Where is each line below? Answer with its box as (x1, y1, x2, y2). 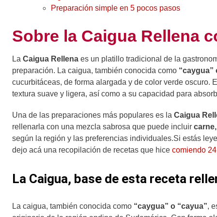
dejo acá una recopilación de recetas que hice (12, 145, 172, 154)
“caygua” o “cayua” (132, 201, 207, 210)
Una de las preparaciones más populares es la (12, 110, 174, 119)
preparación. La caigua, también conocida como (12, 66, 179, 75)
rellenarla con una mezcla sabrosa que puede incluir (12, 122, 192, 131)
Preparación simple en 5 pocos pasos (51, 4, 180, 13)
